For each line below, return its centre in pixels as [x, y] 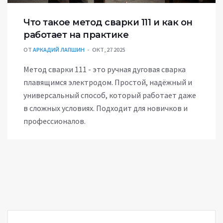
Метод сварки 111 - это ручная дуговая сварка [105, 69]
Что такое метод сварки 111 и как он [108, 23]
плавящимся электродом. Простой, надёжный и [108, 82]
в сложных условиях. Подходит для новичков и [106, 108]
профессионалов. [55, 121]
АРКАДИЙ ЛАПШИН [59, 50]
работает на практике [76, 35]
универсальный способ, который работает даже [110, 95]
